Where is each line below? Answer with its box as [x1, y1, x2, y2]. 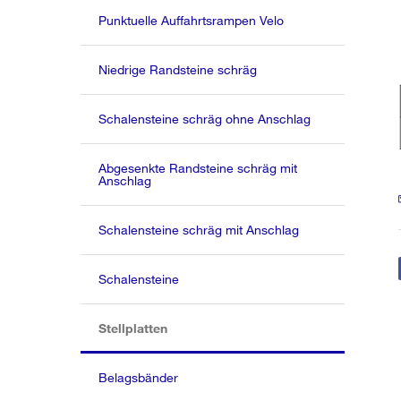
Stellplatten [98, 320, 168, 336]
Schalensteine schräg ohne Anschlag [98, 111, 311, 126]
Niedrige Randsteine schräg [98, 62, 258, 77]
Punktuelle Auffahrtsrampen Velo [98, 13, 285, 28]
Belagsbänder [98, 370, 179, 385]
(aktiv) [166, 320, 203, 335]
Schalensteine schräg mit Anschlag [98, 222, 300, 237]
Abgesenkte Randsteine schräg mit [98, 160, 298, 175]
